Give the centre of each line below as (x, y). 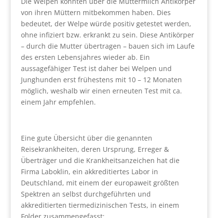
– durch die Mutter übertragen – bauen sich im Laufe (108, 46)
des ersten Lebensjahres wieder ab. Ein (85, 57)
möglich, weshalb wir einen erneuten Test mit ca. (101, 91)
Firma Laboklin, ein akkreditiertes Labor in (89, 172)
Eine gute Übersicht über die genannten (86, 138)
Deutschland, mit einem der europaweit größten (100, 183)
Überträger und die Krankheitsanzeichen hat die (100, 160)
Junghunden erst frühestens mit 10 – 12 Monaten (101, 80)
